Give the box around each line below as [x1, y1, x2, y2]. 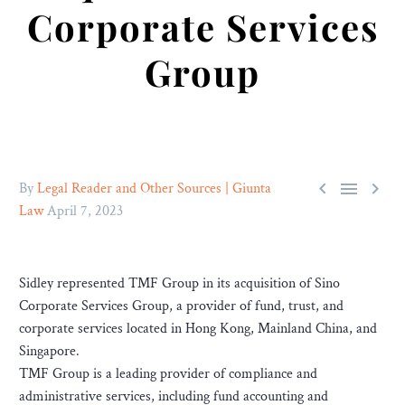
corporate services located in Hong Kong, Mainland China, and [19, 319, 377, 338]
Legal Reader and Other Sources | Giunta [37, 179, 271, 198]
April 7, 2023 [47, 202, 123, 221]
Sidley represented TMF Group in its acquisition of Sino [19, 274, 340, 293]
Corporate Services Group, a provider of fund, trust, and [19, 297, 344, 316]
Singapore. [19, 342, 80, 361]
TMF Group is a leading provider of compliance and [19, 364, 317, 383]
